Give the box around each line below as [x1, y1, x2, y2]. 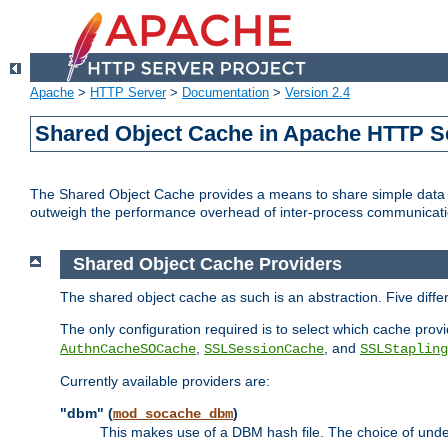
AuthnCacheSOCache [60, 340, 196, 357]
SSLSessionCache [204, 340, 324, 357]
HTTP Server [90, 85, 166, 101]
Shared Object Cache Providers [72, 254, 342, 275]
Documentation [182, 85, 269, 101]
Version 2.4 [285, 85, 350, 101]
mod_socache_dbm [113, 405, 233, 422]
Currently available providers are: [60, 372, 270, 389]
